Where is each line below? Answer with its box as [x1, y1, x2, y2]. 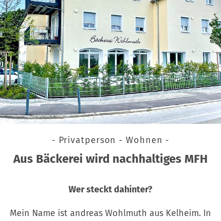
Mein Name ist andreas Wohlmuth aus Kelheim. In [10, 207, 211, 219]
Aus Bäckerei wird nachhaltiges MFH [13, 151, 208, 166]
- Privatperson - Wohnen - [51, 134, 170, 146]
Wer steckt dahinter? [69, 184, 152, 195]
